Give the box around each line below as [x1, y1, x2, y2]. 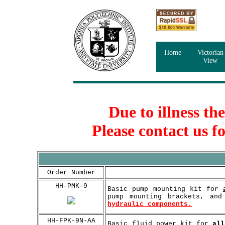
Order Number [47, 168, 96, 176]
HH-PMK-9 [55, 182, 88, 190]
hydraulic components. [107, 200, 192, 208]
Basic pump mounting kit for [107, 185, 223, 193]
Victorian [197, 49, 223, 56]
